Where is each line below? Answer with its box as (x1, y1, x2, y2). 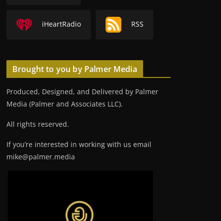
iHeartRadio (42, 19, 81, 29)
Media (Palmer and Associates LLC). (6, 99, 123, 109)
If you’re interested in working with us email (6, 140, 151, 149)
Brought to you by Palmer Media (12, 64, 137, 75)
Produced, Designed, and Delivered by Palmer (6, 87, 158, 97)
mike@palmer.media (6, 152, 75, 162)
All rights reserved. (6, 119, 69, 129)
